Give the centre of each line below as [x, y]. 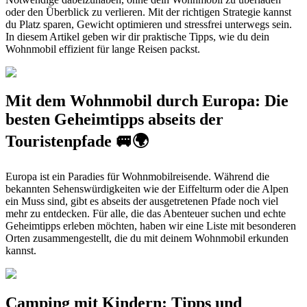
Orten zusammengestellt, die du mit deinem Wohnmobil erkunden [147, 238]
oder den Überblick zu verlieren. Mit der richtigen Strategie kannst [148, 12]
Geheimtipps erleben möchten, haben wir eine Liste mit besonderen [151, 226]
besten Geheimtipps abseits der [114, 120]
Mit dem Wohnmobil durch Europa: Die [147, 101]
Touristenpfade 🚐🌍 [77, 142]
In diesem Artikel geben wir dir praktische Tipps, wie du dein [137, 36]
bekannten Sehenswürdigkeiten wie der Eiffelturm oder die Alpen [147, 189]
